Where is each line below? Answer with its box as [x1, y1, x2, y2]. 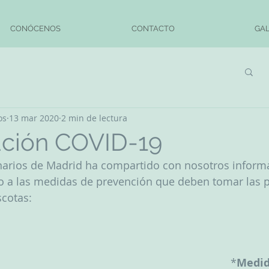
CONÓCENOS [10, 24, 61, 33]
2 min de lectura [61, 112, 127, 124]
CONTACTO [131, 24, 175, 33]
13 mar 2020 [9, 112, 59, 124]
